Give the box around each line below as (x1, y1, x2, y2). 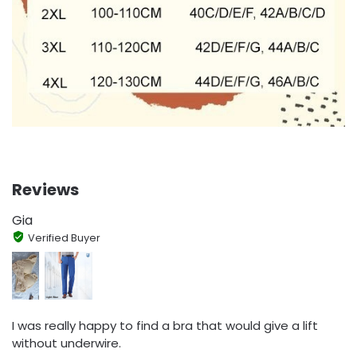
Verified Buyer (27, 231, 100, 245)
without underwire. (12, 335, 121, 352)
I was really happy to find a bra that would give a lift (12, 317, 318, 335)
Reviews (12, 178, 79, 202)
